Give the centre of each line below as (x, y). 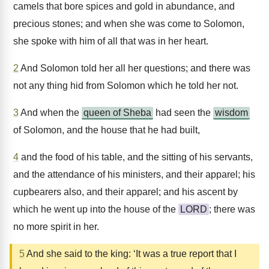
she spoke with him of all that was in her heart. (111, 41)
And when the (50, 113)
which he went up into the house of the (96, 209)
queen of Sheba (117, 113)
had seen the (183, 113)
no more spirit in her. (56, 227)
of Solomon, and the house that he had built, (107, 130)
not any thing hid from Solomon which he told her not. (126, 86)
